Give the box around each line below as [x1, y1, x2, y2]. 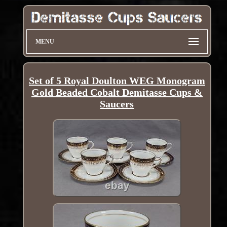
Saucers [100, 98, 134, 110]
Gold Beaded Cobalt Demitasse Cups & [31, 87, 203, 98]
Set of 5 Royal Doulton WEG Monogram [28, 75, 205, 87]
